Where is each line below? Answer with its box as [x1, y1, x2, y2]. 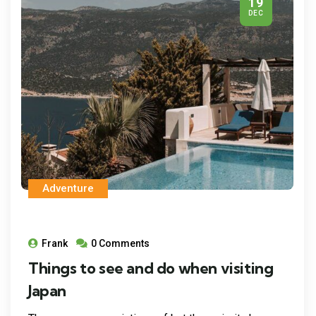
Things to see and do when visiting [28, 257, 274, 278]
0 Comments [91, 237, 150, 249]
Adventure [42, 181, 94, 195]
